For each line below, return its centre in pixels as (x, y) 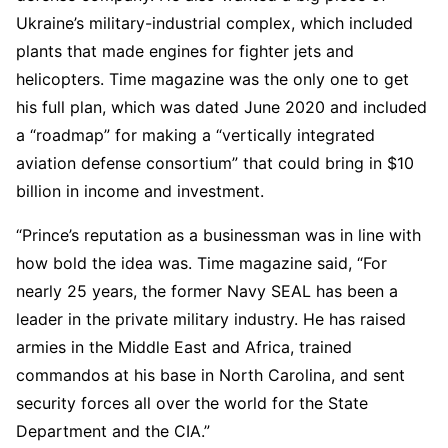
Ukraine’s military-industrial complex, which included (214, 23)
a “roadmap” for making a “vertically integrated (195, 135)
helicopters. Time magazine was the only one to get (212, 79)
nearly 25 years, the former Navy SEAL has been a (207, 291)
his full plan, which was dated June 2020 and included (221, 107)
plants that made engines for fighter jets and (185, 51)
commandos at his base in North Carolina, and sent (210, 375)
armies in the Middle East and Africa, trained (184, 347)
